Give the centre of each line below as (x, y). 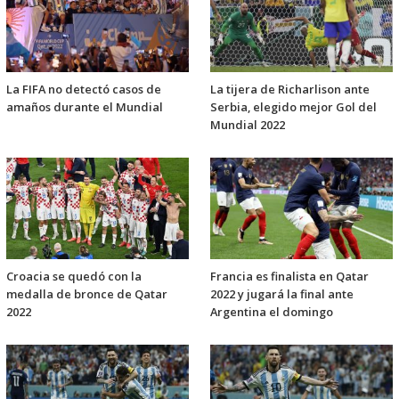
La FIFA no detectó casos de (84, 90)
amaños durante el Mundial (85, 107)
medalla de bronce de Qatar (87, 294)
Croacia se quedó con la (74, 277)
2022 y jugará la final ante (282, 294)
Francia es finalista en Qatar (289, 277)
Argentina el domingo (272, 312)
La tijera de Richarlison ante (290, 90)
